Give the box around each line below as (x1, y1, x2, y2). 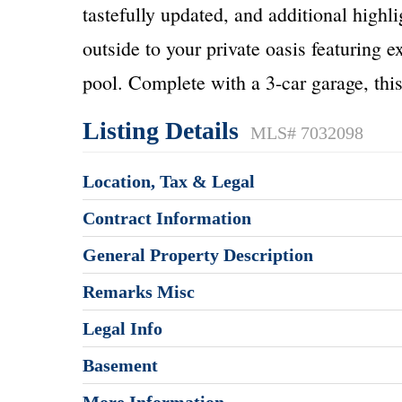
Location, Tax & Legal (83, 171, 255, 191)
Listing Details (83, 117, 245, 144)
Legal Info (83, 319, 162, 338)
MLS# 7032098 (250, 123, 363, 143)
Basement (83, 355, 158, 375)
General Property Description (83, 245, 313, 265)
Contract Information (83, 208, 251, 228)
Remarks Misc (83, 282, 195, 301)
